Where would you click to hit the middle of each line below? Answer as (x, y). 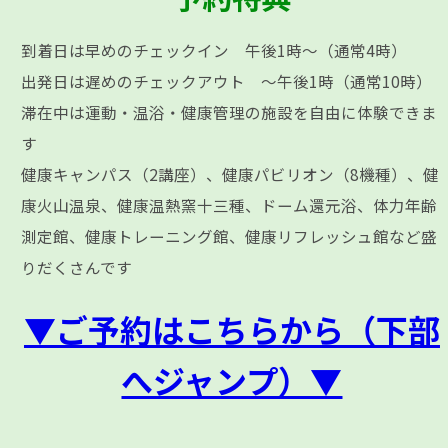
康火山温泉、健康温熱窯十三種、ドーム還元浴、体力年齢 (229, 204)
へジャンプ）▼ (232, 379)
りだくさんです (77, 266)
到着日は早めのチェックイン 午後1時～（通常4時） (214, 49)
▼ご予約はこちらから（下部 (231, 328)
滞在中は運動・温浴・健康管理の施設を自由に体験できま (229, 111)
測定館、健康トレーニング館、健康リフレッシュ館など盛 (229, 235)
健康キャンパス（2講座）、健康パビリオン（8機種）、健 (230, 173)
